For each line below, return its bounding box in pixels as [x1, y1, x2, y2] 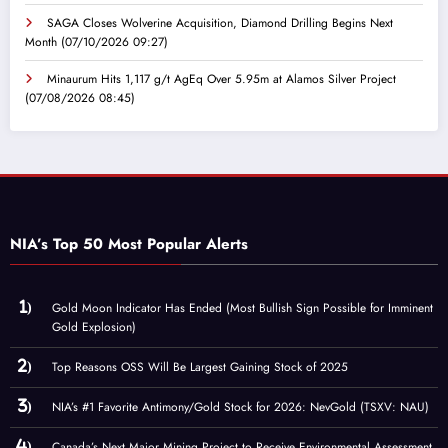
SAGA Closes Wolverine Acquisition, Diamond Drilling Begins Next [47, 13, 393, 32]
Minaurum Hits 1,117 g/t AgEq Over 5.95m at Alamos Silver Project [47, 69, 396, 88]
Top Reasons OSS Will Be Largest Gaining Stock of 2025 [52, 357, 348, 376]
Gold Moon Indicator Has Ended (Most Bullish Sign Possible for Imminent [52, 298, 433, 317]
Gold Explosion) [52, 317, 136, 336]
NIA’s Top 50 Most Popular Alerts [10, 232, 248, 255]
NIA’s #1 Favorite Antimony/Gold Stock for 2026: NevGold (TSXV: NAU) [52, 397, 429, 416]
